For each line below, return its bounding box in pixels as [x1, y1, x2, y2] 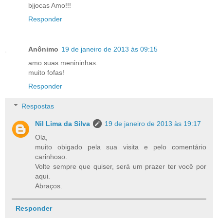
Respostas [21, 102, 54, 110]
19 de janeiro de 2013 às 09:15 [61, 45, 158, 53]
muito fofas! [28, 68, 64, 76]
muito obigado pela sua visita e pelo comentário [35, 143, 206, 151]
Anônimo [28, 45, 58, 53]
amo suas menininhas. [28, 58, 98, 67]
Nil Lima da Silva [35, 120, 91, 128]
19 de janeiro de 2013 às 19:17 [105, 120, 201, 128]
